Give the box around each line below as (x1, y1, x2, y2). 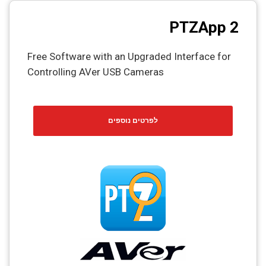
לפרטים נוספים (108, 116, 158, 125)
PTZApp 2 (169, 18, 239, 36)
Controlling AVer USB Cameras (27, 65, 164, 78)
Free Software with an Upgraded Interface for (27, 50, 231, 62)
